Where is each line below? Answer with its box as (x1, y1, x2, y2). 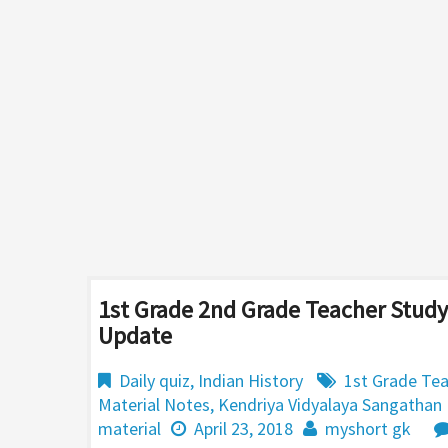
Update (98, 320, 172, 351)
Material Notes (98, 393, 210, 416)
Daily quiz (119, 369, 190, 392)
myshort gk (325, 417, 411, 440)
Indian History (198, 369, 303, 392)
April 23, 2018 (194, 417, 293, 440)
